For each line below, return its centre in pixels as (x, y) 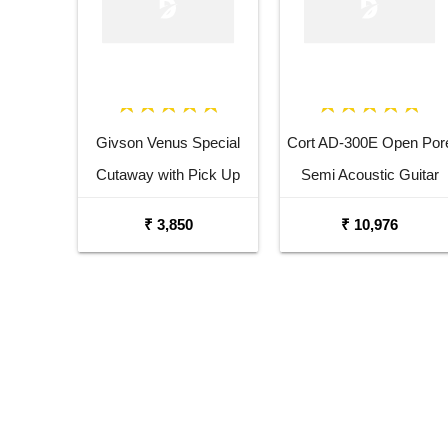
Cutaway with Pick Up (168, 175)
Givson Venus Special (168, 143)
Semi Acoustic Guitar (369, 175)
